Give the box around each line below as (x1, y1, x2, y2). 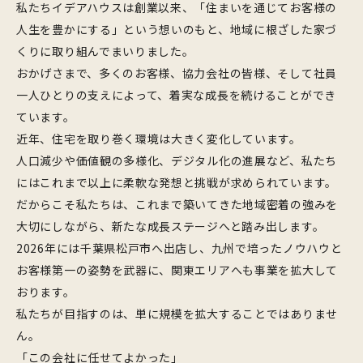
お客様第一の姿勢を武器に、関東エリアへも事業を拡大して (16, 262, 338, 278)
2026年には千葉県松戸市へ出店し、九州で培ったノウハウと (16, 240, 343, 256)
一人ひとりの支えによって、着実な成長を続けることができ (16, 87, 336, 103)
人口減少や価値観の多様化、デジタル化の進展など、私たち (16, 152, 337, 169)
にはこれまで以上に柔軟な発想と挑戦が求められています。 (16, 174, 337, 190)
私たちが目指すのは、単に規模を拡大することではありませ (16, 305, 338, 322)
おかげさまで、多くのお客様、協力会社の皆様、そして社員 (16, 65, 337, 81)
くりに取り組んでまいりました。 (16, 43, 194, 59)
